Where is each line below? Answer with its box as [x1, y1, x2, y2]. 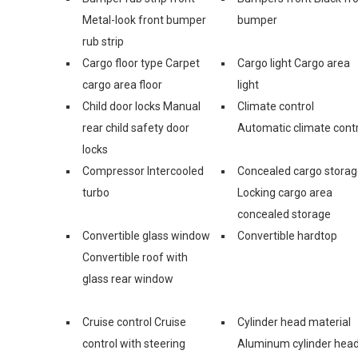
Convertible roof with [82, 250, 188, 264]
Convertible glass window [82, 229, 210, 242]
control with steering [82, 336, 185, 350]
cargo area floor [82, 78, 162, 91]
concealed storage [237, 207, 331, 221]
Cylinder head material [237, 315, 351, 328]
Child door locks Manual [82, 99, 201, 113]
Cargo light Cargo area [237, 56, 350, 70]
